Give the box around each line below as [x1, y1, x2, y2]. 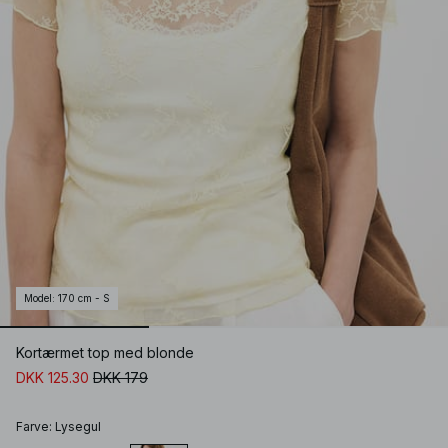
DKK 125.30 [16, 369, 89, 387]
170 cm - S [58, 292, 110, 305]
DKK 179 [93, 369, 148, 387]
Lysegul [55, 419, 101, 435]
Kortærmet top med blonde [16, 344, 194, 362]
